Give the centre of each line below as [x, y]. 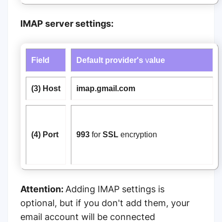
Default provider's [110, 60]
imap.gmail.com [106, 88]
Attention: [43, 189]
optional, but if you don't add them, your [105, 203]
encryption [138, 135]
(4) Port [45, 135]
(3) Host [46, 88]
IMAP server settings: [67, 24]
